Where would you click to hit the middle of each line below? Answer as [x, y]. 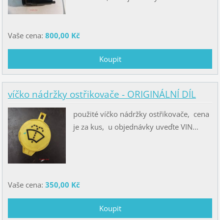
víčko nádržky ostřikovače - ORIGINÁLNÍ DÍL [102, 95]
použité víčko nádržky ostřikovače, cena [141, 114]
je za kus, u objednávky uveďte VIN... [136, 127]
